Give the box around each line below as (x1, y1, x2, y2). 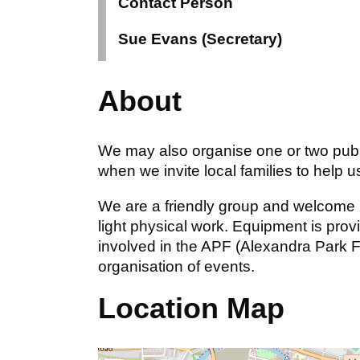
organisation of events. (98, 258, 255, 276)
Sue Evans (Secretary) (118, 31, 282, 48)
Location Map (98, 292, 284, 325)
